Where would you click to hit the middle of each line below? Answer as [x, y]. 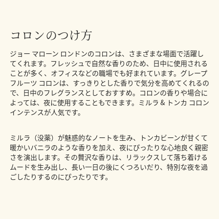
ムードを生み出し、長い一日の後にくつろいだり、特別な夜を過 [109, 167]
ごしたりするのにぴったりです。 [61, 177]
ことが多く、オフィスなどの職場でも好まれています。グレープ [109, 73]
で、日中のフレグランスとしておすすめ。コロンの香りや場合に [109, 93]
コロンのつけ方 [51, 35]
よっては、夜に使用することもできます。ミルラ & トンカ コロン [109, 102]
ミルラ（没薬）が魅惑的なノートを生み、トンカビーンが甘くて [109, 138]
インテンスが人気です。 [47, 112]
